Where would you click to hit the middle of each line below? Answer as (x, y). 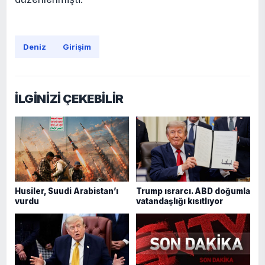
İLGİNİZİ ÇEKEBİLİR (69, 98)
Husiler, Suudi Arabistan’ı (67, 191)
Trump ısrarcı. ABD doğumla (193, 191)
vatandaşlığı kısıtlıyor (180, 201)
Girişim (77, 46)
